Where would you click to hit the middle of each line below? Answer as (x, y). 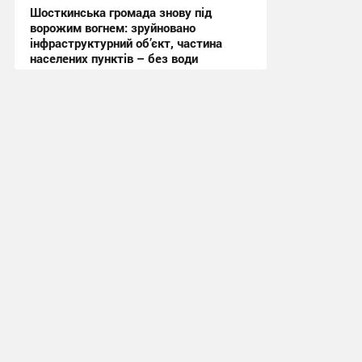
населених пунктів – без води (114, 58)
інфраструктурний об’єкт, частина (126, 42)
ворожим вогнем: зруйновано (112, 27)
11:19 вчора (61, 105)
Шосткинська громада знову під (120, 12)
